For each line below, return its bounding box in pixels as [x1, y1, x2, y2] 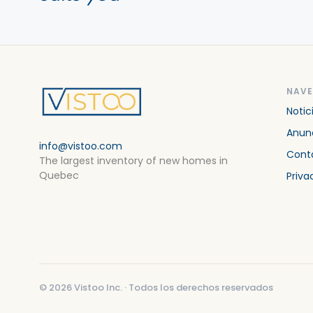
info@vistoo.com [39, 139, 122, 153]
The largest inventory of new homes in [39, 154, 228, 168]
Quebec [39, 168, 79, 182]
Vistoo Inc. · [72, 281, 129, 294]
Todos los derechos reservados [129, 281, 273, 294]
